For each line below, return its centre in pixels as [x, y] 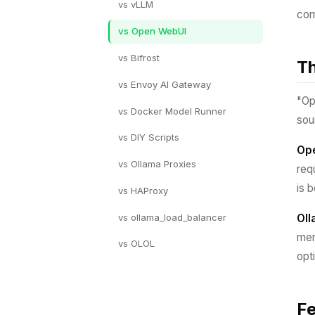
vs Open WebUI [152, 31]
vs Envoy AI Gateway [165, 84]
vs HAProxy [143, 190]
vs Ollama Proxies [157, 164]
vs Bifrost [139, 57]
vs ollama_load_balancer [172, 217]
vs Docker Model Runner [172, 111]
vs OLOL [136, 244]
